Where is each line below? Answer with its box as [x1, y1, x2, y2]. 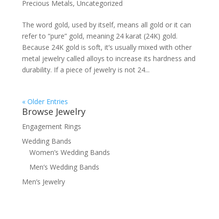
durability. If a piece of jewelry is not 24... [22, 65, 150, 74]
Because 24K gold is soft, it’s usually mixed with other [22, 42, 192, 52]
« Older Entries [22, 96, 68, 106]
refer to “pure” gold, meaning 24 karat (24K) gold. [22, 31, 177, 41]
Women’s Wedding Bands [29, 147, 110, 157]
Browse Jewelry [22, 105, 86, 117]
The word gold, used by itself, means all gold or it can [22, 20, 191, 29]
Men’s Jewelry [22, 176, 65, 186]
